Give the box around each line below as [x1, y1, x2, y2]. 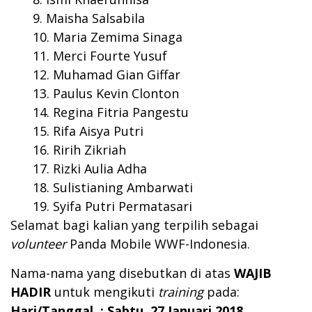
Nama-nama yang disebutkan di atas [10, 265, 234, 282]
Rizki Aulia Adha [53, 160, 147, 178]
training [158, 283, 203, 301]
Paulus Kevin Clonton [53, 85, 179, 102]
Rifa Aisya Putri [53, 123, 143, 140]
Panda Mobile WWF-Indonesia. [70, 235, 250, 253]
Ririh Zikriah [53, 141, 126, 159]
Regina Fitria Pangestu [53, 104, 189, 121]
